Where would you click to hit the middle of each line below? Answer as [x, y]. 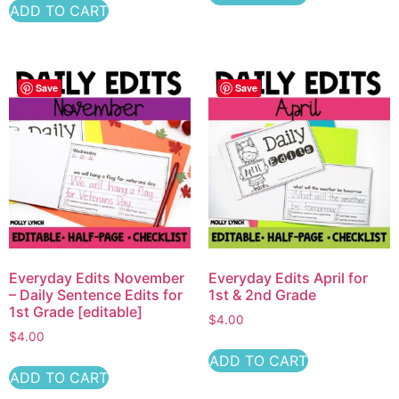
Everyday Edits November [97, 277]
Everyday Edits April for [288, 277]
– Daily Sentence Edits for [96, 294]
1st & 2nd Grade [262, 294]
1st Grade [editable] [76, 311]
